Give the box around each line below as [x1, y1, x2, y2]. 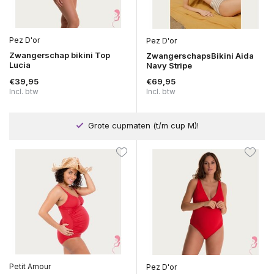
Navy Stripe [146, 60, 192, 70]
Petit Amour [9, 262, 51, 272]
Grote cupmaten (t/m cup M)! [85, 120, 199, 130]
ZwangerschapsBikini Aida [146, 50, 254, 61]
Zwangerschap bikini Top [9, 50, 110, 60]
